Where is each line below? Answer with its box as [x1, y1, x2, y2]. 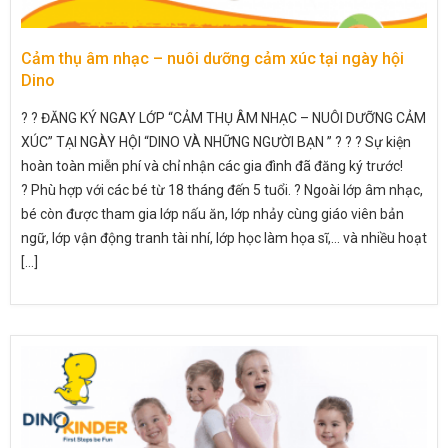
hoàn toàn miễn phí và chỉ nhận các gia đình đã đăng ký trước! [21, 158, 403, 175]
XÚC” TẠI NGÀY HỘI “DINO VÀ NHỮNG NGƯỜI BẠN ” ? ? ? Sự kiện [21, 134, 411, 151]
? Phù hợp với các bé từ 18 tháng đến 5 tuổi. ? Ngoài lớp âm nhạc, [21, 182, 423, 199]
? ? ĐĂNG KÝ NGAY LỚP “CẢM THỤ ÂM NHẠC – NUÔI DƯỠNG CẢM [21, 110, 426, 127]
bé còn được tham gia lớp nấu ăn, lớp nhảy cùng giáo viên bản [21, 206, 404, 223]
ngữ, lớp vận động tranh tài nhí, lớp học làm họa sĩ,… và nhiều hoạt [21, 230, 427, 247]
